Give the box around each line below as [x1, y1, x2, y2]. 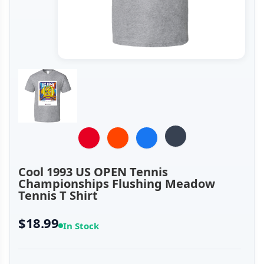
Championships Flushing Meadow [18, 176, 215, 192]
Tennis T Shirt [18, 187, 98, 204]
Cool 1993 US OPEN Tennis [18, 164, 168, 180]
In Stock [63, 220, 100, 232]
